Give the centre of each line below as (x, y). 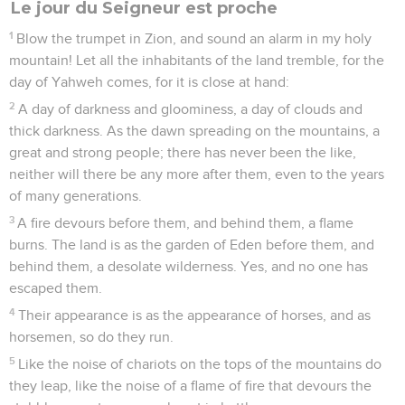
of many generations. (75, 196)
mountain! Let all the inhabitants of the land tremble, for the (197, 60)
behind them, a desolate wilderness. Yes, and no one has (188, 266)
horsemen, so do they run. (91, 337)
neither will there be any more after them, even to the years (197, 174)
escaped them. (56, 288)
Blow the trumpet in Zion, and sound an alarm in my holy (194, 38)
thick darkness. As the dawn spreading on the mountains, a (194, 131)
